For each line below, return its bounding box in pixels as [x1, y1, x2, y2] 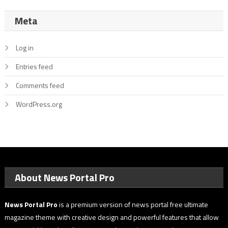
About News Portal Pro [15, 169, 115, 185]
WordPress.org [15, 98, 62, 109]
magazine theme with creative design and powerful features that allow [5, 211, 219, 222]
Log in [15, 42, 34, 53]
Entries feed [15, 61, 53, 72]
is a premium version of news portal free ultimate [58, 198, 209, 210]
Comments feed [15, 79, 64, 91]
